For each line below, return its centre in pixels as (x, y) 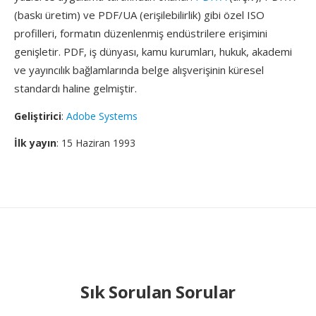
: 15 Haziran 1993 (96, 143)
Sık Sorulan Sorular (158, 292)
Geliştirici (38, 116)
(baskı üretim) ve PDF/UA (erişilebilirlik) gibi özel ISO (139, 15)
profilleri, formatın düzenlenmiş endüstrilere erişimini (141, 33)
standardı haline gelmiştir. (75, 88)
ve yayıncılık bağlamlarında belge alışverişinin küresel (139, 70)
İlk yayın (35, 143)
